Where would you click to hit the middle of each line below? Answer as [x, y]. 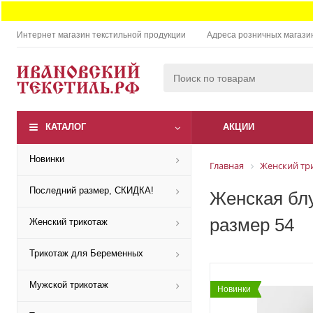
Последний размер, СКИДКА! [92, 190]
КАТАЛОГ [66, 127]
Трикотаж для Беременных [86, 253]
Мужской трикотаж [69, 285]
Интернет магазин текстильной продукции [101, 35]
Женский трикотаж [68, 222]
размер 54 [252, 225]
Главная [227, 166]
